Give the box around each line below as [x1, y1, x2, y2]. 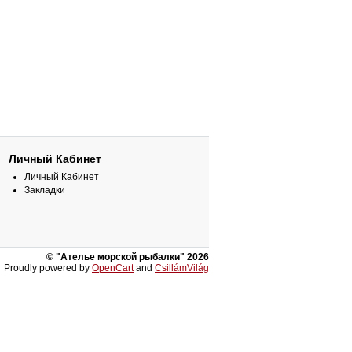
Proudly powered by [4, 262, 92, 273]
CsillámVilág [155, 262, 209, 273]
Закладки [24, 185, 65, 196]
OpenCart [92, 262, 134, 273]
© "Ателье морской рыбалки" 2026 [46, 251, 209, 262]
